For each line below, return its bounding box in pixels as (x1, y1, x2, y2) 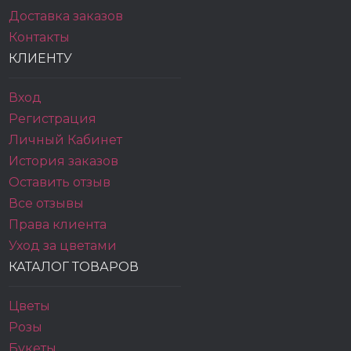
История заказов (9, 154, 119, 168)
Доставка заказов (9, 9, 124, 24)
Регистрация (9, 111, 97, 126)
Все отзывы (9, 196, 85, 211)
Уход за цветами (9, 238, 118, 253)
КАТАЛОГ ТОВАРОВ (9, 259, 139, 274)
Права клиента (9, 217, 107, 232)
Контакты (9, 30, 71, 45)
